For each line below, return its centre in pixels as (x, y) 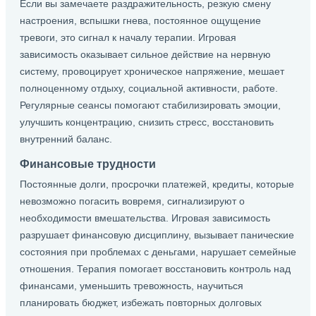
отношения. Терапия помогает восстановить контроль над (155, 269)
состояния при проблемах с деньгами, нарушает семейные (158, 252)
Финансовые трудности (88, 164)
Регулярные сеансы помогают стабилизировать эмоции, (150, 105)
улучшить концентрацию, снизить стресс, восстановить (147, 122)
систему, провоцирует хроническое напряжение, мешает (152, 71)
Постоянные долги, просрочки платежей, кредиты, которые (157, 184)
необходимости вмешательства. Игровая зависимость (145, 218)
